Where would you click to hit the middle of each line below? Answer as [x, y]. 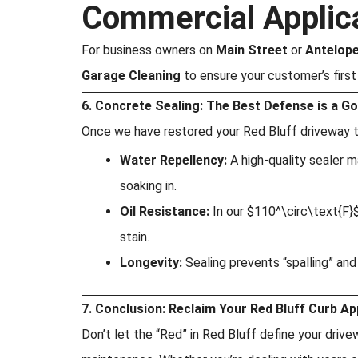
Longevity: [151, 263]
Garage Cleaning [131, 76]
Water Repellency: [173, 160]
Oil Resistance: [165, 211]
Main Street [252, 50]
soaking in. [148, 186]
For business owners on [149, 50]
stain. [135, 237]
